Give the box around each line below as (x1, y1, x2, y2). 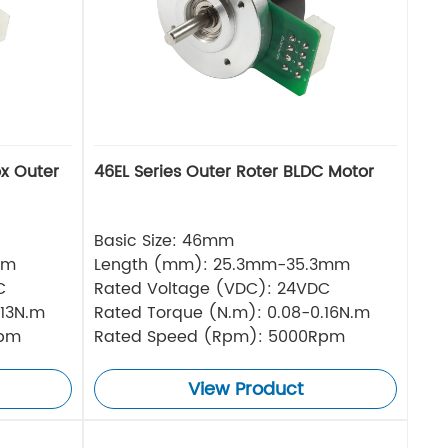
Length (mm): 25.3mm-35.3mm (94, 252, 351, 279)
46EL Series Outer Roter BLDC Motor (94, 159, 375, 186)
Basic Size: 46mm (94, 228, 235, 255)
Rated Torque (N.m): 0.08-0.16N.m (94, 300, 371, 327)
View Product (188, 375, 304, 405)
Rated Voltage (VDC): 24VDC (94, 276, 331, 303)
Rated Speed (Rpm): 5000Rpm (94, 324, 346, 351)
